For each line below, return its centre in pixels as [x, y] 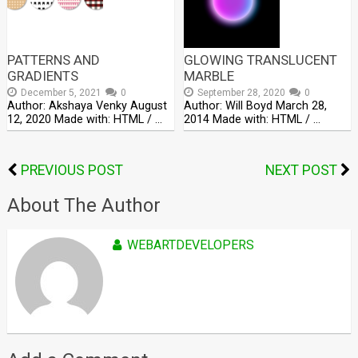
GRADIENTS [42, 76]
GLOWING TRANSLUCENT [261, 60]
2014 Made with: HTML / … [253, 119]
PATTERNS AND [53, 60]
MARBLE [209, 76]
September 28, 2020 [242, 92]
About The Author [84, 205]
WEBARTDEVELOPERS [190, 245]
